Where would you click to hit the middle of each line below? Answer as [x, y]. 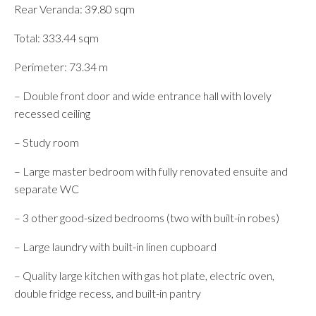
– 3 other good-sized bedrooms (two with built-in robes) [147, 218]
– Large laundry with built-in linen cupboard [115, 247]
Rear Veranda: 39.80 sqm [74, 9]
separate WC [47, 189]
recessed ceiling [52, 113]
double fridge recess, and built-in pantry [108, 293]
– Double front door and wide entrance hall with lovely [143, 96]
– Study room [47, 142]
